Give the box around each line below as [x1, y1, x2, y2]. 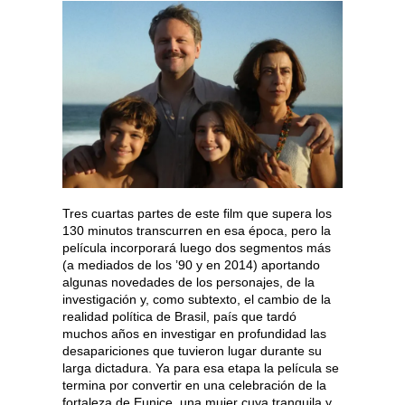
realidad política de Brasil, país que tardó [62, 309, 297, 325]
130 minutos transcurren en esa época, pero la [62, 223, 331, 239]
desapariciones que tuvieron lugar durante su [62, 344, 322, 359]
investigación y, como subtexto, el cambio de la [62, 292, 331, 307]
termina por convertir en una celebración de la [62, 378, 326, 393]
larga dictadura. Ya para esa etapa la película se [62, 361, 339, 376]
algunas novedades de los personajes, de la [62, 275, 315, 290]
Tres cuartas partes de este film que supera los [62, 206, 332, 221]
